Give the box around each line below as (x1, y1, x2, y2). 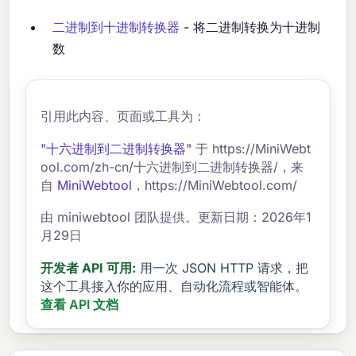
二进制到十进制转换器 (52, 19, 180, 36)
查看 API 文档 (41, 296, 119, 312)
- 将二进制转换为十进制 (180, 19, 321, 36)
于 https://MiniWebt (192, 140, 311, 157)
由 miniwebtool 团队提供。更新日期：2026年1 (41, 209, 312, 226)
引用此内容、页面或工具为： (41, 108, 207, 125)
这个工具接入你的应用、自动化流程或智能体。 (41, 277, 308, 294)
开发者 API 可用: (41, 259, 137, 276)
